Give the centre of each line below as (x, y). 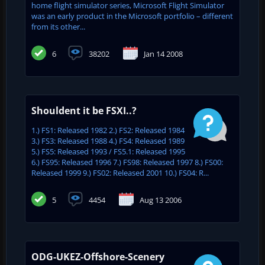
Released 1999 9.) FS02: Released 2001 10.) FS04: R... (120, 172)
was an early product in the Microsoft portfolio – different (132, 16)
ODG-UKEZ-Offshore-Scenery (98, 256)
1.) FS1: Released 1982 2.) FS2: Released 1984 (108, 130)
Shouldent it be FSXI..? (84, 110)
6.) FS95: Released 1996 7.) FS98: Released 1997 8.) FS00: (127, 162)
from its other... (58, 26)
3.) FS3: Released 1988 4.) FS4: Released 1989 (108, 140)
